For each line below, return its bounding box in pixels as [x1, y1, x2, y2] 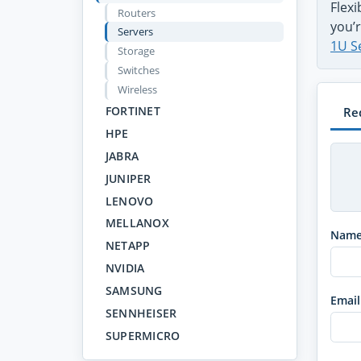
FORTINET [105, 103, 161, 119]
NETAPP [105, 238, 151, 254]
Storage [117, 44, 155, 59]
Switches [117, 63, 160, 78]
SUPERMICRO [105, 327, 180, 343]
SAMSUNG [105, 283, 163, 299]
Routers [117, 5, 156, 20]
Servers [117, 23, 153, 39]
